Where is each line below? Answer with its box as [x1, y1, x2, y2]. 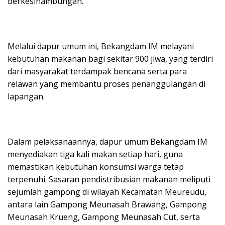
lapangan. [8, 90, 45, 102]
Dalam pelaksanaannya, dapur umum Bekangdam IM [8, 136, 207, 147]
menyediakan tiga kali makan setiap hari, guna [8, 148, 183, 160]
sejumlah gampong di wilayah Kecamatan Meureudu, [8, 186, 206, 197]
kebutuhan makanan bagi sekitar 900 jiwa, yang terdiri [8, 53, 213, 64]
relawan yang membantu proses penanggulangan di [8, 78, 205, 89]
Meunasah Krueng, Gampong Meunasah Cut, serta [8, 211, 200, 222]
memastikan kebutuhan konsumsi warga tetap [8, 161, 184, 172]
